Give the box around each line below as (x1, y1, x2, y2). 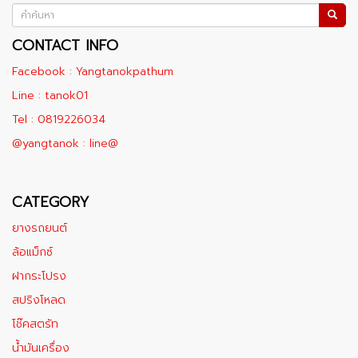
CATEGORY (12, 191, 89, 213)
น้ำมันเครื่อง (12, 340, 70, 356)
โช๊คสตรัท (12, 316, 58, 332)
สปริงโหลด (12, 292, 66, 308)
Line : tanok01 (12, 87, 88, 104)
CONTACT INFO (12, 34, 118, 57)
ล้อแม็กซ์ (12, 244, 53, 261)
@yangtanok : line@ (12, 135, 118, 152)
